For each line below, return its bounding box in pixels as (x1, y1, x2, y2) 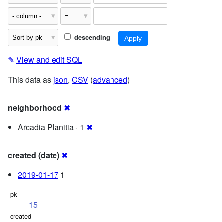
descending (72, 33, 110, 42)
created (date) (8, 149, 59, 161)
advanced (93, 74, 127, 86)
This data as (8, 74, 53, 86)
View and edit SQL (16, 54, 82, 66)
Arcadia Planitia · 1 (18, 121, 86, 133)
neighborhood (8, 102, 62, 113)
